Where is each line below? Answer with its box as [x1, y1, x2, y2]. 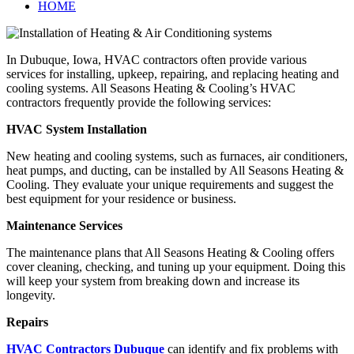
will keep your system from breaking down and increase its [6, 273, 299, 288]
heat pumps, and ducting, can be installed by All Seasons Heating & [6, 163, 344, 177]
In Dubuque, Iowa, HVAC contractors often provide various [6, 52, 307, 66]
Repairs [6, 314, 48, 329]
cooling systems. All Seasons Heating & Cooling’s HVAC [6, 81, 296, 95]
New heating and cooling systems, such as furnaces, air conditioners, [6, 149, 348, 163]
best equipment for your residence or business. [6, 191, 236, 205]
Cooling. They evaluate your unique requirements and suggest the [6, 177, 333, 191]
